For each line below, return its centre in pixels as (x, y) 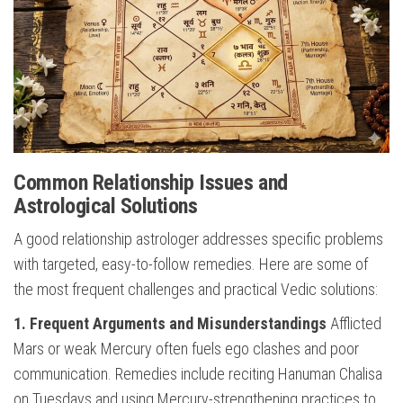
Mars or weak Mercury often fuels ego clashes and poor (186, 349)
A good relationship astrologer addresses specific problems (198, 239)
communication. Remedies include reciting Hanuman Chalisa (198, 374)
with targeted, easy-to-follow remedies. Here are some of (191, 264)
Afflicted (354, 324)
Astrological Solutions (106, 206)
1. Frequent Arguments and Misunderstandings (170, 324)
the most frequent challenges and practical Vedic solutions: (196, 290)
